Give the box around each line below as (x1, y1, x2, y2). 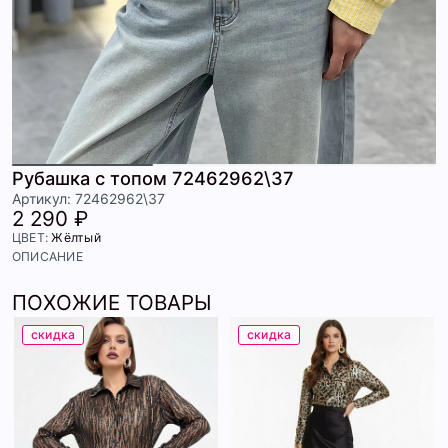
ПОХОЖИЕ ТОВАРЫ (12, 290, 212, 316)
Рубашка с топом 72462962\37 (12, 167, 294, 190)
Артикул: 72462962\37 (12, 190, 165, 208)
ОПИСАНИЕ (12, 249, 83, 265)
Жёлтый (51, 230, 101, 246)
